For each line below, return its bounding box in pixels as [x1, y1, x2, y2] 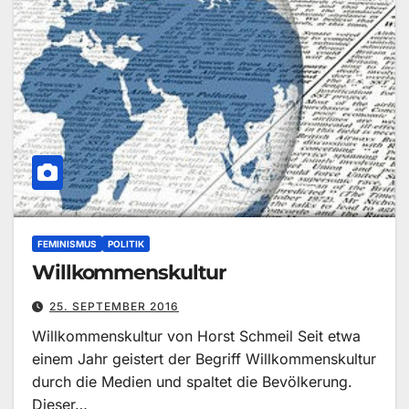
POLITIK [108, 238, 144, 250]
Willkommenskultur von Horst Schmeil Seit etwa [32, 327, 361, 346]
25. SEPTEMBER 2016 [49, 299, 179, 314]
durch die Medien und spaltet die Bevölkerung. [32, 372, 352, 392]
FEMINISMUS [37, 238, 97, 250]
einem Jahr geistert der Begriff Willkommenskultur [32, 350, 376, 369]
